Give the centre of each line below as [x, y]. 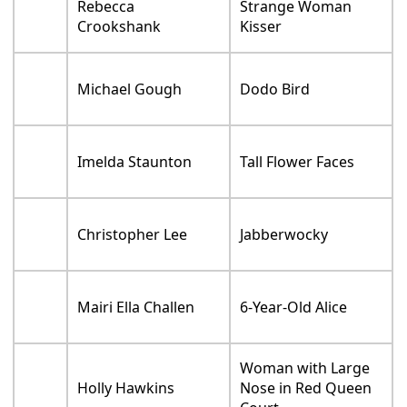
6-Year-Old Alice [294, 315]
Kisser [261, 34]
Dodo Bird [275, 97]
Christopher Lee [133, 242]
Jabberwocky [284, 242]
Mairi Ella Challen [136, 315]
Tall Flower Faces [298, 169]
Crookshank [119, 34]
